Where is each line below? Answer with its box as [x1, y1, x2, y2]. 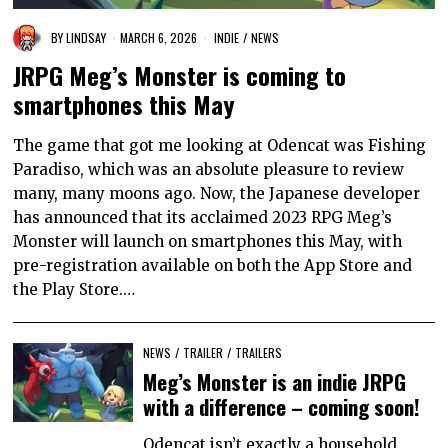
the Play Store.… [13, 280, 136, 300]
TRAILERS [235, 344, 283, 362]
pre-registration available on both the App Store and [13, 256, 413, 276]
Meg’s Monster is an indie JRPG [143, 366, 407, 398]
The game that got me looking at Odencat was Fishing [13, 136, 427, 156]
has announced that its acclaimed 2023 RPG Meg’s [13, 208, 393, 228]
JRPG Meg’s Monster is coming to [13, 57, 347, 94]
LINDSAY [66, 28, 107, 46]
